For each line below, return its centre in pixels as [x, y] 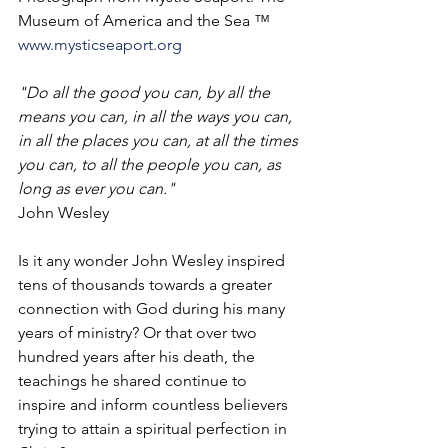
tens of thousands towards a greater [147, 284]
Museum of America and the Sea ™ [146, 20]
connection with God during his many [153, 308]
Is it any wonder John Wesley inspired [153, 260]
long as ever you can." [96, 188]
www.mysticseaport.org [100, 44]
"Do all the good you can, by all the [146, 92]
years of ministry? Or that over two [139, 332]
